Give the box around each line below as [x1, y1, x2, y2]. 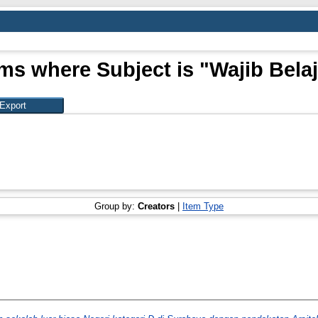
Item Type [182, 200, 224, 212]
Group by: [94, 200, 138, 212]
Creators [138, 200, 175, 212]
